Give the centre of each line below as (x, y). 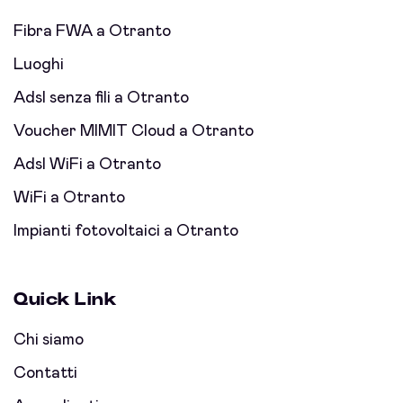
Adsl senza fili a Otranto (101, 98)
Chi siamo (49, 340)
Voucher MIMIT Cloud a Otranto (134, 131)
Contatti (45, 373)
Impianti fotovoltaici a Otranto (126, 231)
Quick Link (65, 299)
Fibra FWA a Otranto (92, 31)
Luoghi (39, 64)
